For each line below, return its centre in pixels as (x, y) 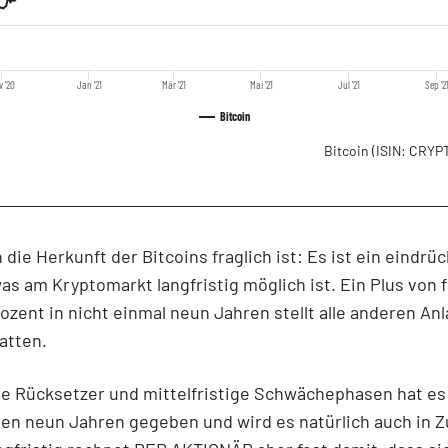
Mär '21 (173, 84)
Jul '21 (348, 84)
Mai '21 (261, 84)
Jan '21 (89, 84)
